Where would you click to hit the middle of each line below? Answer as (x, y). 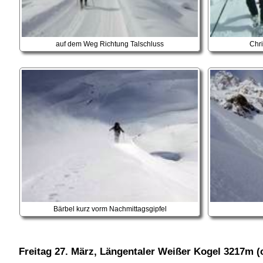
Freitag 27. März (56, 251)
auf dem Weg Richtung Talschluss (110, 44)
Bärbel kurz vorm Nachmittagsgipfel (110, 209)
